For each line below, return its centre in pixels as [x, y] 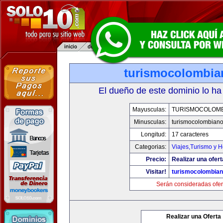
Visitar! [156, 172]
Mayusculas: [149, 110]
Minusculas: [150, 122]
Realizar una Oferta [194, 217]
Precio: [156, 159]
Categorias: [151, 147]
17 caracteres [190, 134]
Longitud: [154, 134]
